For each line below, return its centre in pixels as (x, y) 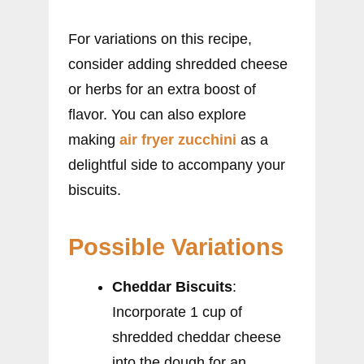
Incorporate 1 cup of (177, 312)
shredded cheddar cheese (197, 337)
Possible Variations (176, 247)
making (94, 139)
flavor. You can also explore (157, 114)
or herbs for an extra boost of (162, 89)
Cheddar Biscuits (172, 286)
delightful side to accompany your (177, 165)
